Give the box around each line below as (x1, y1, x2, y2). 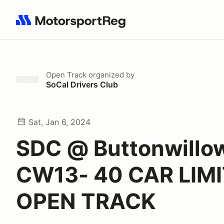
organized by (86, 70, 134, 79)
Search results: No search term (15, 20, 132, 30)
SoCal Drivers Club (46, 79, 118, 89)
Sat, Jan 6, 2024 (28, 117, 90, 127)
